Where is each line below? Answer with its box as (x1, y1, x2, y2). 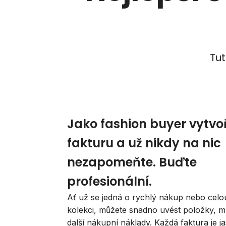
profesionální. (67, 173, 152, 190)
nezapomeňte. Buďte (67, 154, 197, 171)
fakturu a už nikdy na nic (67, 135, 221, 152)
